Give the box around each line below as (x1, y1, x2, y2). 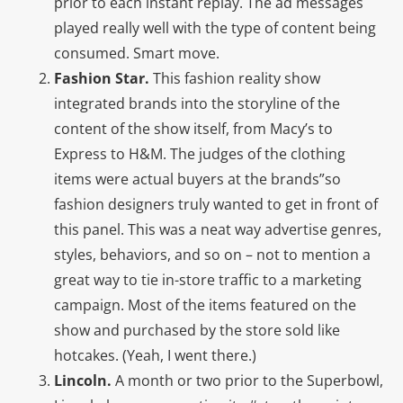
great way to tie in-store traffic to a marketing (54, 269, 362, 290)
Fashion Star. (54, 67, 149, 88)
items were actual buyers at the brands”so (54, 168, 341, 189)
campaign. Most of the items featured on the (54, 294, 356, 315)
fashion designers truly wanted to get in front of (54, 193, 378, 214)
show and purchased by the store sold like (54, 319, 340, 340)
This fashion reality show (149, 67, 320, 88)
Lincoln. (54, 370, 112, 390)
